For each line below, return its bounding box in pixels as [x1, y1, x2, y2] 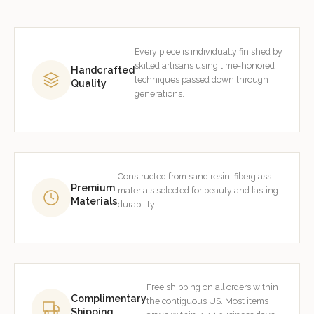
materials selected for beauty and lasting [118, 185, 278, 196]
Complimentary [71, 293, 146, 305]
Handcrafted [71, 64, 135, 76]
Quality [71, 78, 107, 90]
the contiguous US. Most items [146, 296, 268, 307]
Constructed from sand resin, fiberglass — [118, 171, 281, 182]
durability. [118, 199, 156, 210]
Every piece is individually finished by [135, 46, 282, 57]
